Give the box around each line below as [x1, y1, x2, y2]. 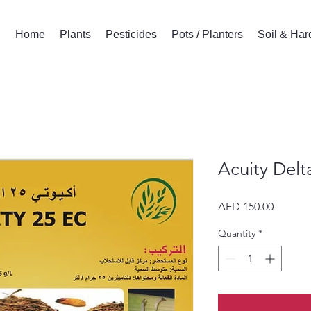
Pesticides [105, 28, 157, 40]
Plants [59, 28, 91, 40]
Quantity [218, 226, 255, 239]
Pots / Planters [171, 28, 243, 40]
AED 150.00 [218, 199, 274, 213]
